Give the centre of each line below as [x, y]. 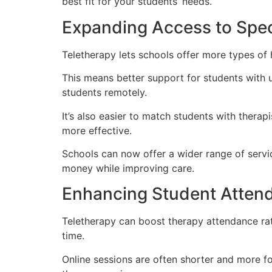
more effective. [97, 130]
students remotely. [104, 93]
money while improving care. [128, 168]
